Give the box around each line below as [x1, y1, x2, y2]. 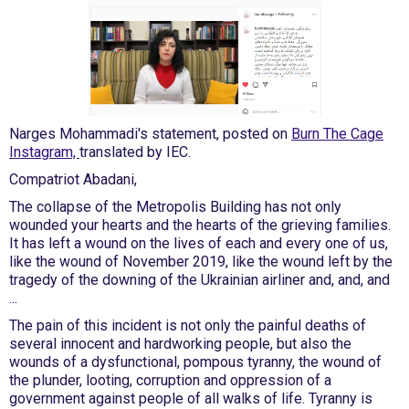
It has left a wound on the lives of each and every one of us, [9, 235, 388, 252]
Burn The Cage [291, 125, 383, 142]
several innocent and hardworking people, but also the [9, 335, 351, 352]
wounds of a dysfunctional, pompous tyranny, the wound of [9, 353, 382, 371]
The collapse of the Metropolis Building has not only [9, 198, 341, 215]
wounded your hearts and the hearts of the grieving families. [9, 216, 391, 234]
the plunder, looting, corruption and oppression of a [9, 372, 331, 389]
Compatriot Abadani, [9, 171, 137, 188]
